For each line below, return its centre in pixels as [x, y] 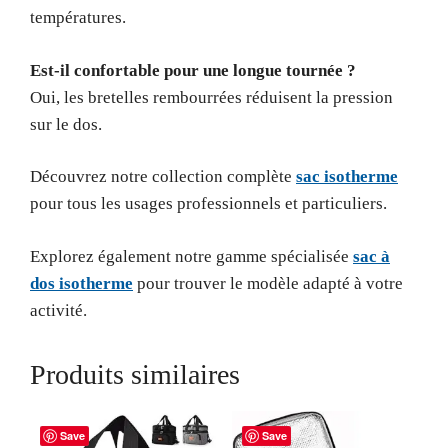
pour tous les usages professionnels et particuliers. [208, 203]
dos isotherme [81, 283]
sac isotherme [347, 176]
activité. [58, 310]
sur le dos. [66, 124]
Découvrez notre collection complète [163, 176]
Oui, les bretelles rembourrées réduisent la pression [211, 97]
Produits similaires [135, 374]
